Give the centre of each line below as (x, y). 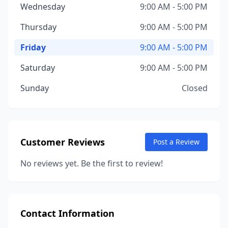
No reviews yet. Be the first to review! (92, 163)
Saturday (38, 68)
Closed (195, 88)
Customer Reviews (63, 142)
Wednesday (43, 7)
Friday (33, 47)
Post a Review (176, 142)
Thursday (38, 27)
